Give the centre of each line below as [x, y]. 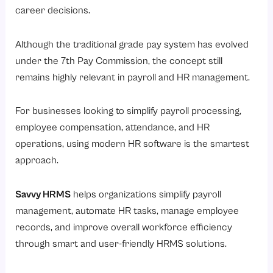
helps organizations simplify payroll [146, 195]
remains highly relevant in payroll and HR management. [133, 77]
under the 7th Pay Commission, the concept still [119, 61]
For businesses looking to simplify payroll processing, [129, 112]
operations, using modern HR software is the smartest [133, 144]
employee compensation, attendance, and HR [113, 128]
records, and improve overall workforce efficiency [124, 228]
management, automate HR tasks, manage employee [127, 211]
